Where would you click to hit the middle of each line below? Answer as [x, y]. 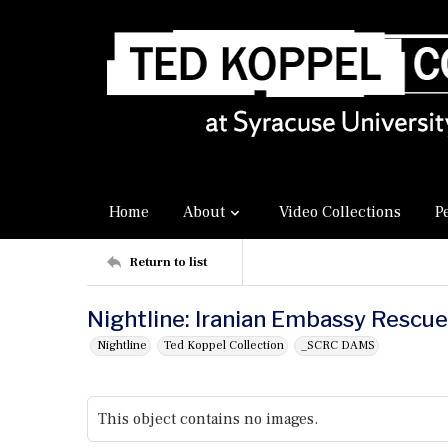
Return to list [168, 261]
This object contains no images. [208, 419]
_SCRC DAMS [338, 345]
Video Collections [340, 212]
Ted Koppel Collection [224, 345]
